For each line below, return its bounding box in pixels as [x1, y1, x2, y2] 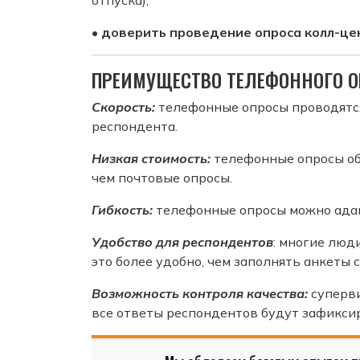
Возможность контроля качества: [92, 284, 308, 301]
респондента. [92, 117, 178, 134]
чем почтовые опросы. [92, 169, 232, 186]
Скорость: [92, 98, 155, 115]
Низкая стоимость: [92, 149, 211, 166]
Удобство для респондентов [92, 233, 273, 250]
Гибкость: [92, 201, 153, 218]
